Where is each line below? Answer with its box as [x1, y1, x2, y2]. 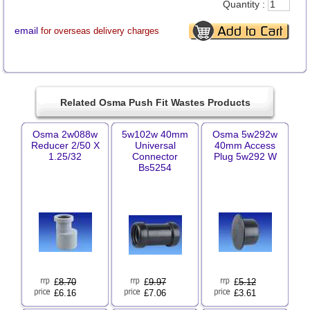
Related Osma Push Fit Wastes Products [60, 97, 250, 108]
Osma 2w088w [33, 129, 98, 140]
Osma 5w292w [212, 129, 277, 140]
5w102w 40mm [122, 129, 188, 140]
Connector [132, 151, 178, 162]
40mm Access [215, 140, 275, 151]
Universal [134, 140, 176, 151]
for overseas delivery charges [37, 26, 159, 36]
